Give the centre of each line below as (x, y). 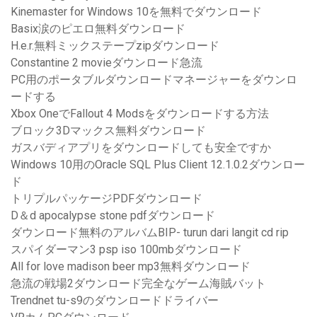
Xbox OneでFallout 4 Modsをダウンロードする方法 (140, 114)
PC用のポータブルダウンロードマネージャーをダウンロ (154, 80)
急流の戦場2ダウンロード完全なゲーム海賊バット (138, 284)
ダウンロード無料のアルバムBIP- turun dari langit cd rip (150, 233)
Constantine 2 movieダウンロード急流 (106, 63)
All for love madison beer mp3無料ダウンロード (131, 267)
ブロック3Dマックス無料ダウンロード (108, 131)
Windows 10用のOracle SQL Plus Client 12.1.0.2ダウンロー (158, 165)
